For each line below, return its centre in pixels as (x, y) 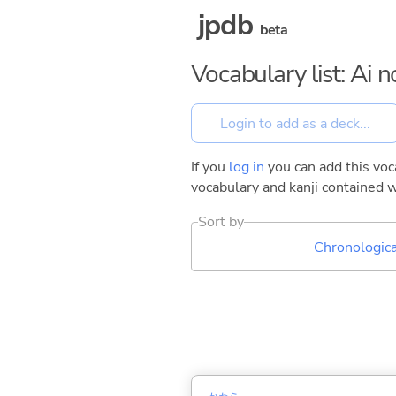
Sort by (221, 222)
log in (247, 168)
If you (210, 168)
